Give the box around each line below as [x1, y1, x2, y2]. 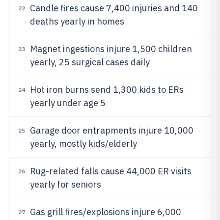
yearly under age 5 [30, 97, 106, 109]
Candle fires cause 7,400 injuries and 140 [30, 2, 198, 14]
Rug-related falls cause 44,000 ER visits [30, 165, 192, 177]
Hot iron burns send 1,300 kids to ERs [30, 84, 184, 95]
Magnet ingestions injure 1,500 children [30, 43, 192, 55]
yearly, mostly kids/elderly [30, 138, 137, 149]
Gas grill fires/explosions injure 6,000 [30, 206, 181, 218]
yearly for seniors [30, 179, 101, 190]
